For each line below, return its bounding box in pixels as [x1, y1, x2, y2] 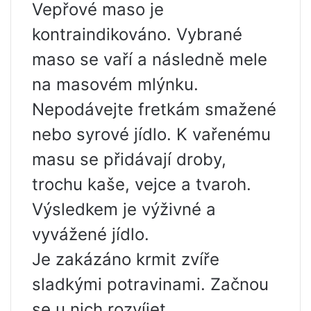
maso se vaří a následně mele [32, 49, 267, 70]
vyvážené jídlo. [32, 224, 149, 245]
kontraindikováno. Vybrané [32, 24, 242, 45]
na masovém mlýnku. [32, 74, 199, 95]
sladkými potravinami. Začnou [32, 274, 269, 295]
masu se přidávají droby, [32, 149, 226, 170]
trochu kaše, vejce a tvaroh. [32, 174, 251, 195]
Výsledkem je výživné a [32, 199, 216, 220]
